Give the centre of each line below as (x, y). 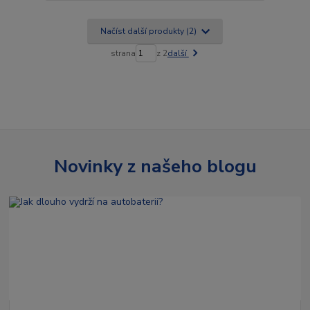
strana (123, 53)
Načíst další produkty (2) (149, 31)
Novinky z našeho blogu (155, 166)
